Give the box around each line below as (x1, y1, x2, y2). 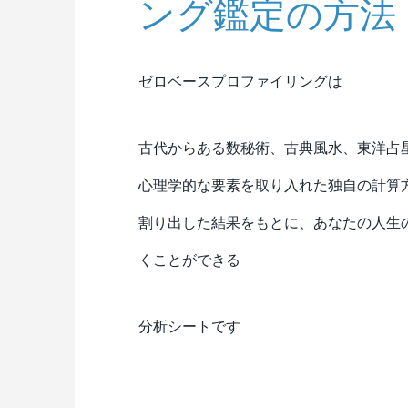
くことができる (138, 250, 240, 270)
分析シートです (138, 316, 240, 336)
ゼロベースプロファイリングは (138, 71, 342, 91)
